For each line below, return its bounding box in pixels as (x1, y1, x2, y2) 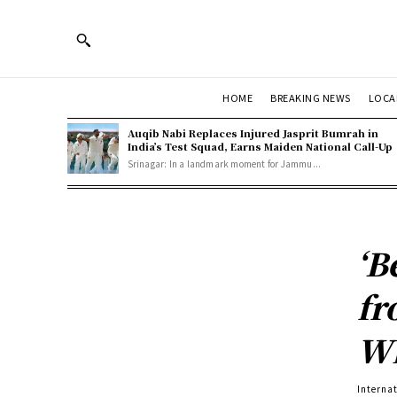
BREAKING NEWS (270, 90, 351, 105)
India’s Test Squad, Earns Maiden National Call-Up (127, 138, 393, 153)
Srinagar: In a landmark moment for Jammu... (127, 156, 322, 170)
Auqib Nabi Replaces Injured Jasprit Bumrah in (127, 125, 378, 140)
